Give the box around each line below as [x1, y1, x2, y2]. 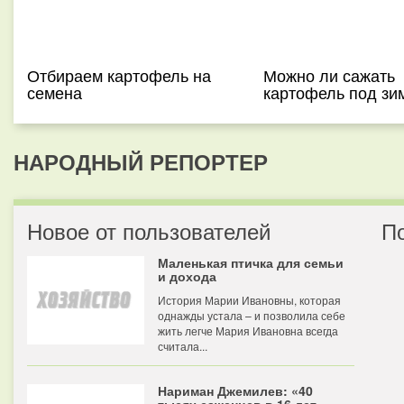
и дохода [158, 267, 216, 285]
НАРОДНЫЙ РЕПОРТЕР [14, 146, 268, 177]
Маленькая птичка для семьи [158, 253, 344, 271]
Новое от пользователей [27, 215, 271, 246]
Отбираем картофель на [27, 63, 211, 87]
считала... [158, 338, 207, 353]
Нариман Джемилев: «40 [158, 381, 313, 399]
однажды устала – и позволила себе [158, 308, 345, 323]
